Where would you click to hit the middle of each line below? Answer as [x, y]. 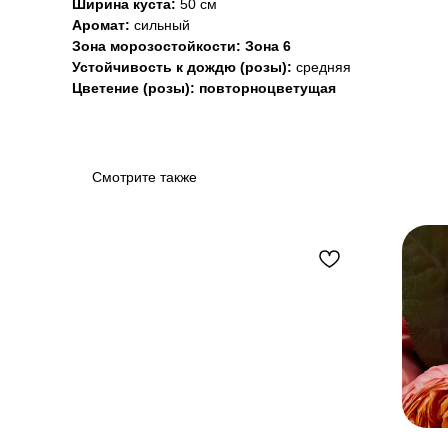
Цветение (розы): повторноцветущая [204, 88]
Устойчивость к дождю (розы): [184, 67]
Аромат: [103, 25]
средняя [323, 67]
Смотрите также [144, 177]
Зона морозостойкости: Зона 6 [181, 46]
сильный [162, 25]
